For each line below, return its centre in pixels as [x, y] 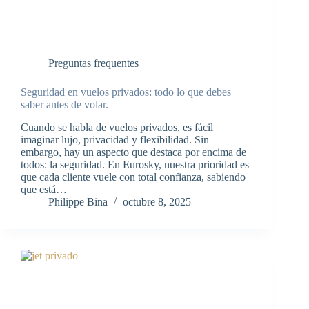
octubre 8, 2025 [157, 202]
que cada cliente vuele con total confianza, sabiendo [133, 177]
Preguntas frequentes [93, 63]
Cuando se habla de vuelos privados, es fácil [117, 128]
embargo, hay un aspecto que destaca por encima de [133, 152]
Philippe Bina [78, 202]
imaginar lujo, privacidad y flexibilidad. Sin [115, 140]
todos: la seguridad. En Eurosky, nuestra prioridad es [135, 165]
